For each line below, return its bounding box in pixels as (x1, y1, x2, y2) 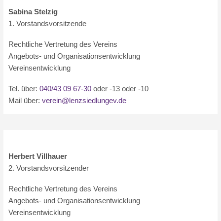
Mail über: (8, 96, 42, 105)
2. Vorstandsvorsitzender (8, 164, 89, 172)
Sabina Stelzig (8, 7, 58, 16)
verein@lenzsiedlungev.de (42, 96, 127, 105)
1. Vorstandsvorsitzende (8, 19, 87, 28)
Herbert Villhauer (8, 152, 68, 160)
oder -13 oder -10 (91, 84, 149, 93)
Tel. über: (8, 84, 40, 93)
